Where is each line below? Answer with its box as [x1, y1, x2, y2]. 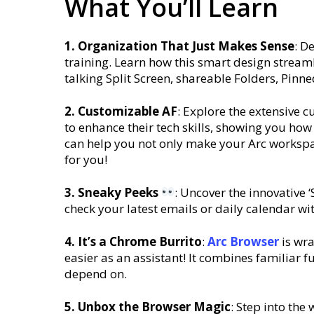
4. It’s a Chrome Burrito [64, 233, 202, 250]
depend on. [64, 265, 127, 282]
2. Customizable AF [64, 102, 177, 119]
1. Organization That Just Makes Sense [64, 37, 294, 54]
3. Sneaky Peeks [64, 184, 161, 200]
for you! [64, 151, 110, 168]
